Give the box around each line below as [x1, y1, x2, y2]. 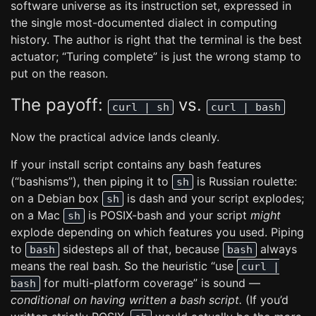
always [257, 242, 297, 256]
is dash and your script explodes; [123, 191, 304, 205]
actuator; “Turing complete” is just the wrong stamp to [11, 49, 301, 63]
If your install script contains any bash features [11, 157, 261, 171]
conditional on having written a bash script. [11, 293, 242, 307]
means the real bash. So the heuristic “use [11, 259, 237, 273]
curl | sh [112, 101, 169, 114]
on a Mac [11, 208, 63, 222]
